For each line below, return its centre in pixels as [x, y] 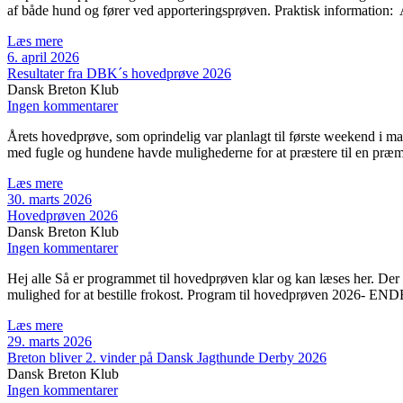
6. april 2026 [43, 58]
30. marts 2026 [49, 200]
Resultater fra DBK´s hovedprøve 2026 [119, 74]
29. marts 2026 [49, 342]
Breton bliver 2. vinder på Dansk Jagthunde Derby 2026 [167, 358]
